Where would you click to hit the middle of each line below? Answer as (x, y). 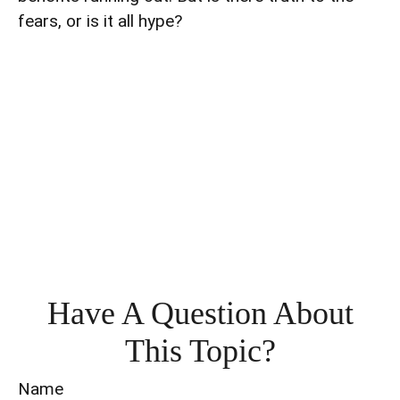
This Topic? (200, 351)
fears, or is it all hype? (100, 21)
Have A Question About (200, 313)
